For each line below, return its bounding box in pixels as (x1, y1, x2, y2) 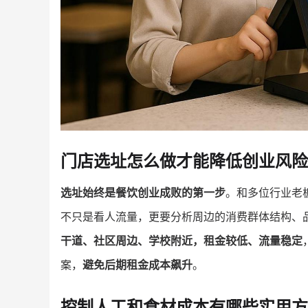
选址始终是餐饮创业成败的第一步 (60, 185, 225, 199)
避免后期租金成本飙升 (82, 257, 192, 272)
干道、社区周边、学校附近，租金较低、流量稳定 (60, 233, 302, 247)
